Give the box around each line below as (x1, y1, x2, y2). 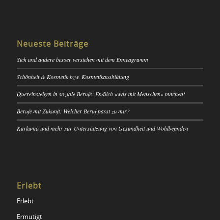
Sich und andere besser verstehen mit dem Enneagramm (16, 55, 148, 63)
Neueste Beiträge (16, 40, 88, 48)
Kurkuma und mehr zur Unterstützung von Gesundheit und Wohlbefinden (16, 124, 188, 132)
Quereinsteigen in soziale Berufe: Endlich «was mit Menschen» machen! (16, 89, 185, 98)
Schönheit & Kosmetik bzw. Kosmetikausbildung (16, 72, 129, 81)
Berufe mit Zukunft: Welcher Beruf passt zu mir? (16, 107, 130, 115)
